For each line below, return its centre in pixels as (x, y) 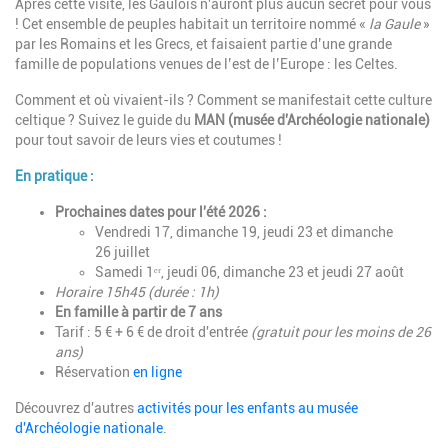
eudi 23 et (299, 232)
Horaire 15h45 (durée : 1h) (137, 292)
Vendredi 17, (135, 232)
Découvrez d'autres (76, 408)
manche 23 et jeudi (295, 272)
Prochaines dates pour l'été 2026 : (161, 212)
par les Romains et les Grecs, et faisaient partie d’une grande (203, 44)
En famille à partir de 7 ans (138, 312)
